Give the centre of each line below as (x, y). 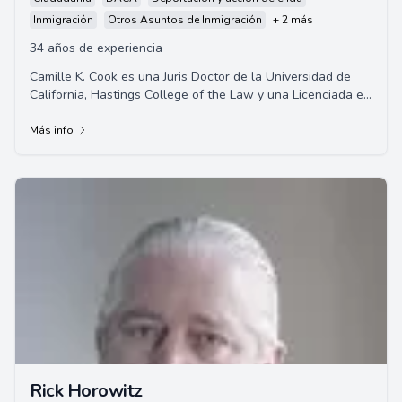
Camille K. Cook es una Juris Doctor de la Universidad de (190, 77)
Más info (52, 130)
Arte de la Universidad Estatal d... (125, 113)
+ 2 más (293, 20)
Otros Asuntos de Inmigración (185, 20)
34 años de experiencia (96, 48)
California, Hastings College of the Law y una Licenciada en (200, 95)
